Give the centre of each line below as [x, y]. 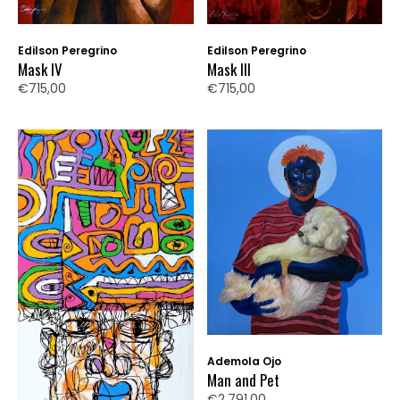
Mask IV [40, 70]
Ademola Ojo [244, 362]
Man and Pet [243, 380]
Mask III [229, 70]
